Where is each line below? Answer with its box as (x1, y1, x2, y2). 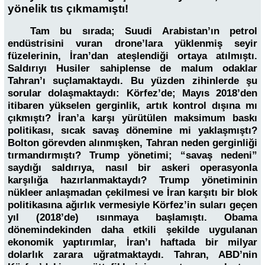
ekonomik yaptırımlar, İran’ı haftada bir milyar (8, 236, 257, 248)
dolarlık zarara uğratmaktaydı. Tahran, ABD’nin (8, 248, 257, 260)
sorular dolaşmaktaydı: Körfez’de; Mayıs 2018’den (8, 87, 257, 99)
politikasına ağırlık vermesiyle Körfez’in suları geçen (8, 199, 257, 211)
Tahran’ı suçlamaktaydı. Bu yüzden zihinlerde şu (8, 75, 257, 86)
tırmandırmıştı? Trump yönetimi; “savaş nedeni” (8, 149, 257, 161)
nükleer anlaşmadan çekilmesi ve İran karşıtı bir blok (8, 186, 257, 198)
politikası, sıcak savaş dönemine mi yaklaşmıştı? (8, 124, 257, 136)
